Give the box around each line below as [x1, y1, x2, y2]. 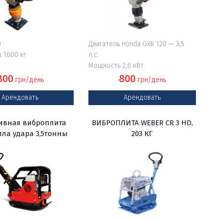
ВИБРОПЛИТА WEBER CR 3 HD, [91, 118, 193, 127]
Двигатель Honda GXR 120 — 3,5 [88, 40, 185, 48]
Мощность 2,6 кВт [88, 61, 144, 70]
